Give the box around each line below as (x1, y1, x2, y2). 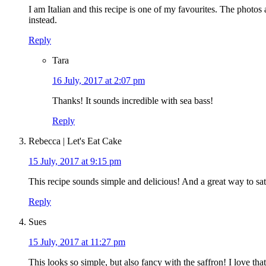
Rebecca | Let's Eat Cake (28, 135, 122, 146)
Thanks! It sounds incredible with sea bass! (52, 95, 213, 106)
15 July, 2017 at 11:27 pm (28, 236, 125, 247)
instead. (28, 14, 57, 25)
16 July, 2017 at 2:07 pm (52, 75, 145, 85)
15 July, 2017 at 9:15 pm (28, 156, 121, 166)
